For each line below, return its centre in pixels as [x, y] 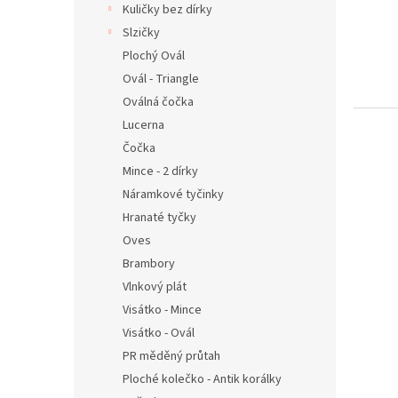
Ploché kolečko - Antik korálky [202, 379]
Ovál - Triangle [161, 79]
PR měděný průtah [171, 356]
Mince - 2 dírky [160, 171]
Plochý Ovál [154, 56]
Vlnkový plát [155, 287]
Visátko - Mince [162, 310]
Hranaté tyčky [159, 218]
